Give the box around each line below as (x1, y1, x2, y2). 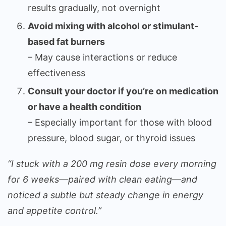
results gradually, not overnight (28, 2, 160, 13)
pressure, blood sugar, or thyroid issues (28, 132, 195, 143)
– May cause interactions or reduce (28, 51, 177, 63)
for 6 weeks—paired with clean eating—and (8, 174, 197, 185)
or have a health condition (28, 101, 141, 112)
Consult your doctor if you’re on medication (28, 85, 218, 96)
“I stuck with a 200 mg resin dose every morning (8, 158, 216, 169)
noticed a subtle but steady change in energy (8, 189, 203, 200)
